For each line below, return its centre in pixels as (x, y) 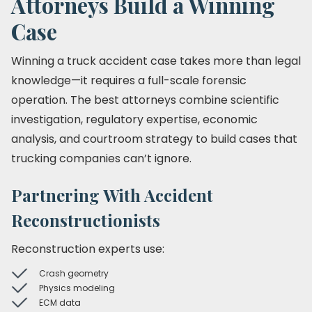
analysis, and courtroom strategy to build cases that (154, 139)
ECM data (60, 303)
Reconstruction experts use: (88, 249)
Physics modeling (77, 288)
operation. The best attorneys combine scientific (145, 100)
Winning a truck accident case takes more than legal (156, 61)
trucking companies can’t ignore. (101, 158)
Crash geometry (74, 273)
